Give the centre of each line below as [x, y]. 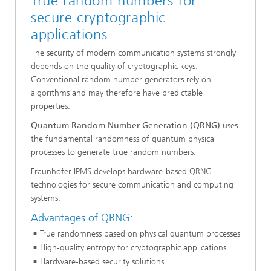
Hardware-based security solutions [102, 261]
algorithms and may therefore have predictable [117, 93]
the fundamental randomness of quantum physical [123, 139]
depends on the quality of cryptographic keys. [114, 67]
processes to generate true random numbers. [113, 152]
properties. [51, 106]
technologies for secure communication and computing [132, 185]
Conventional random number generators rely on [121, 80]
